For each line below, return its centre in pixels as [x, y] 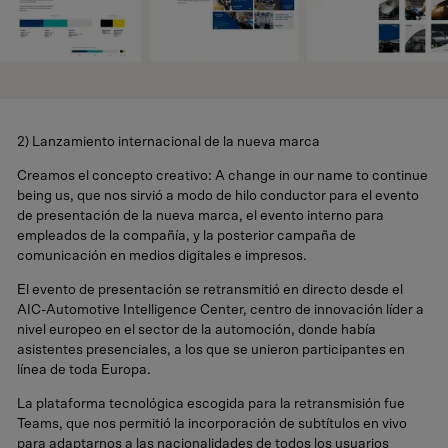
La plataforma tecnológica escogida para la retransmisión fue [211, 403]
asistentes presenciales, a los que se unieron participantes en [211, 349]
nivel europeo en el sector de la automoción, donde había [196, 329]
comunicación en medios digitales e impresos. [162, 256]
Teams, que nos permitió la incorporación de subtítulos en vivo [212, 423]
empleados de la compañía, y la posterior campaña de [186, 236]
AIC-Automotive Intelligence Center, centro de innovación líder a [220, 309]
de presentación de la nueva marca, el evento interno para [200, 216]
